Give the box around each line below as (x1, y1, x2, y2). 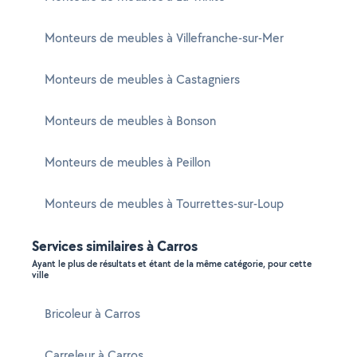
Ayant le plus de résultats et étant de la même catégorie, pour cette (32, 257, 312, 270)
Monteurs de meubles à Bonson (45, 112, 216, 129)
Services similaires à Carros (32, 236, 198, 256)
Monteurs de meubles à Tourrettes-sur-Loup (45, 195, 284, 212)
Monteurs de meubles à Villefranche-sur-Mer (45, 29, 284, 46)
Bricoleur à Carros (45, 305, 140, 322)
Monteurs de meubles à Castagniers (45, 71, 240, 88)
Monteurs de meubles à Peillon (45, 154, 210, 171)
